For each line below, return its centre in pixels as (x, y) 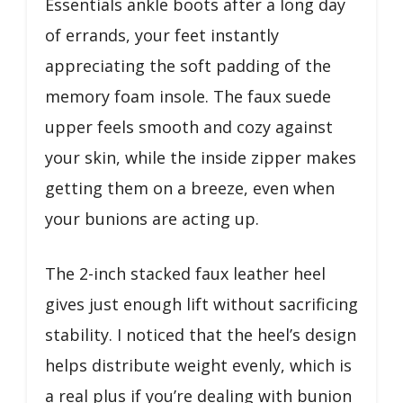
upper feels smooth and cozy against (189, 126)
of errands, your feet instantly (162, 35)
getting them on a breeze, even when (190, 188)
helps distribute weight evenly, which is (198, 365)
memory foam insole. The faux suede (188, 96)
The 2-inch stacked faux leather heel (185, 273)
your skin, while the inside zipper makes (201, 157)
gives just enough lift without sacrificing (201, 304)
